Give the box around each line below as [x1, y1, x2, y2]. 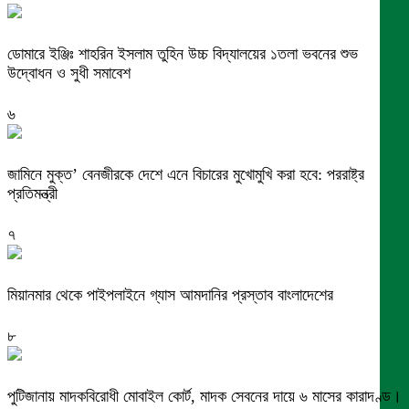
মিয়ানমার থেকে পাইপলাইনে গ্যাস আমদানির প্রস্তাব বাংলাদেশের [7, 286, 333, 305]
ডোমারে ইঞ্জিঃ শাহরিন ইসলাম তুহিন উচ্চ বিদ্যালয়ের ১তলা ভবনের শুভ [7, 45, 358, 64]
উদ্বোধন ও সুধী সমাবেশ [7, 64, 131, 83]
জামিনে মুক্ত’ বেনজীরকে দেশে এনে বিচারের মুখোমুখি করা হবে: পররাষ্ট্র [7, 165, 364, 184]
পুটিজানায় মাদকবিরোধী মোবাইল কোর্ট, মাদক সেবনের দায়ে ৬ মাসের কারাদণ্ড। [7, 387, 402, 406]
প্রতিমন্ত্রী [7, 184, 58, 204]
